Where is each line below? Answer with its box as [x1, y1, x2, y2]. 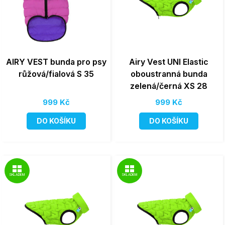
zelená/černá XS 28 [130, 81, 207, 91]
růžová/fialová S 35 [19, 69, 94, 79]
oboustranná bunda [130, 69, 207, 79]
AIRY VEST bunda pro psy [6, 57, 106, 67]
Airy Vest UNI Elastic [129, 57, 208, 67]
